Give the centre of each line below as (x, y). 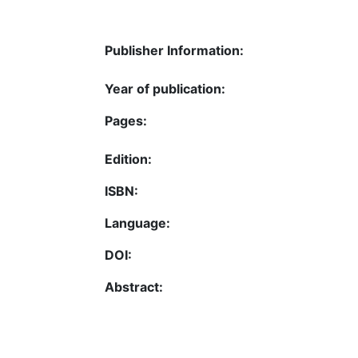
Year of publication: (165, 89)
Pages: (126, 121)
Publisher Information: (174, 50)
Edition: (128, 159)
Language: (137, 223)
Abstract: (134, 287)
